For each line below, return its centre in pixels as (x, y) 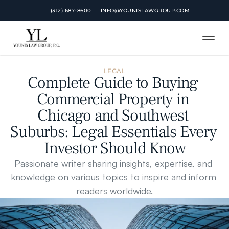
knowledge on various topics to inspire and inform (113, 177)
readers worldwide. (114, 191)
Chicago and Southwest (113, 116)
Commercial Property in (113, 99)
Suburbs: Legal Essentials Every (113, 132)
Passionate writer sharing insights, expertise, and (113, 163)
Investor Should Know (114, 148)
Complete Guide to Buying (113, 83)
